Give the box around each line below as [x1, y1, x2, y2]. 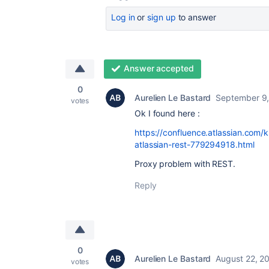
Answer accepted [123, 62, 194, 73]
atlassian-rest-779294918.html [134, 139, 255, 150]
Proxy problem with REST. [134, 158, 235, 169]
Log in [111, 11, 135, 22]
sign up [147, 11, 176, 22]
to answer [175, 11, 216, 22]
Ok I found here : [134, 107, 200, 118]
